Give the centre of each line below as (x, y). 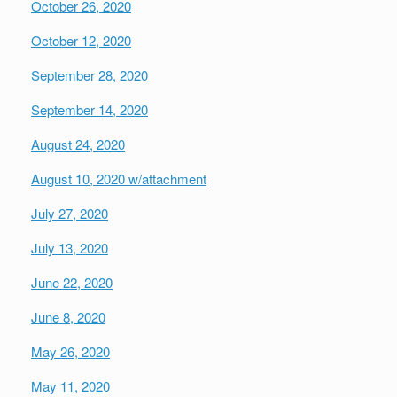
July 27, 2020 (70, 214)
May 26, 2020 (70, 352)
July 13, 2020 (70, 248)
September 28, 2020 (90, 75)
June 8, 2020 (68, 317)
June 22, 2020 (72, 283)
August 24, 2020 (78, 144)
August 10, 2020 (80, 179)
